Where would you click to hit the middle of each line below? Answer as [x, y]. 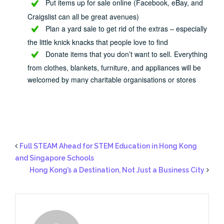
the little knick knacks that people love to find [98, 42]
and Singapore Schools [54, 158]
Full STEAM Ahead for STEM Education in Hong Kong [108, 146]
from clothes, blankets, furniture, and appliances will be [114, 68]
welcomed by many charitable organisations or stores [112, 80]
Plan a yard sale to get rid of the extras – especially [126, 28]
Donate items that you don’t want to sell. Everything [126, 54]
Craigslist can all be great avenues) [83, 16]
